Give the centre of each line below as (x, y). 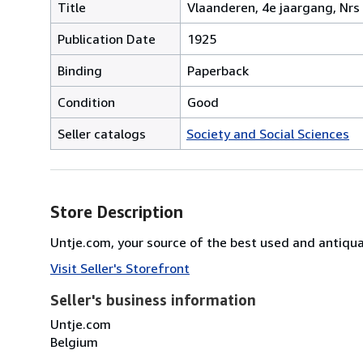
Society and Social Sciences (268, 133)
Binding (80, 70)
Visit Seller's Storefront (120, 268)
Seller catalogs (102, 133)
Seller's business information (153, 299)
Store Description (117, 211)
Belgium (74, 342)
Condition (86, 102)
